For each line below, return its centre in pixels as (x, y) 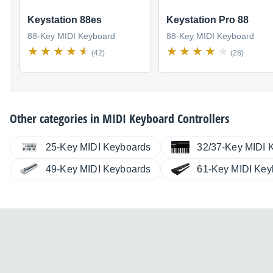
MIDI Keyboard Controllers (166, 119)
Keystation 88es (65, 20)
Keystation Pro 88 (207, 20)
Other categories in (56, 119)
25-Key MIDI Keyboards (98, 147)
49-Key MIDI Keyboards (98, 169)
